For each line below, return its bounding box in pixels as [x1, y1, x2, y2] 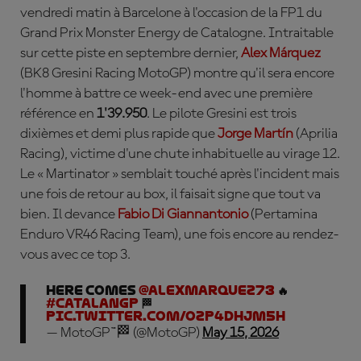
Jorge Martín [218, 127, 293, 141]
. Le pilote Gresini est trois [147, 106, 297, 121]
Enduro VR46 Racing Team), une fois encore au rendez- [20, 227, 339, 242]
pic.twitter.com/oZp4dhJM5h [46, 309, 285, 324]
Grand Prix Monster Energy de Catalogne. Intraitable [20, 26, 334, 40]
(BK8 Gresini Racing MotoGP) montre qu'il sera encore [20, 66, 334, 81]
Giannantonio [167, 207, 248, 222]
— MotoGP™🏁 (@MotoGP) [46, 326, 202, 340]
